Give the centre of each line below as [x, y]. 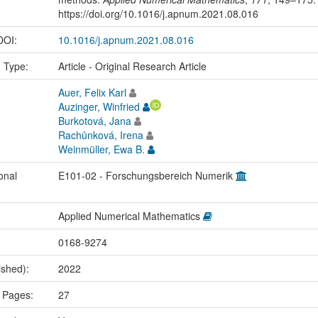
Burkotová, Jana [94, 121]
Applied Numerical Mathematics [130, 216]
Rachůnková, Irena [100, 135]
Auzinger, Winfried [99, 107]
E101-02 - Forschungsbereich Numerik [147, 176]
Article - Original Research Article [132, 66]
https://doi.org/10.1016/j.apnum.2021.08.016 [158, 14]
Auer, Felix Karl [92, 93]
